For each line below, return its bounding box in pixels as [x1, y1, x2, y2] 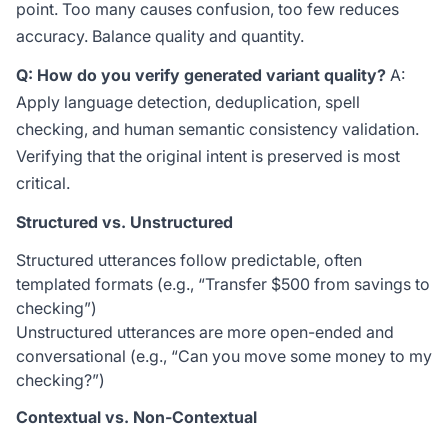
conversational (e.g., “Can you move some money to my [16, 346, 432, 366]
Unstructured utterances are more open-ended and [16, 322, 394, 342]
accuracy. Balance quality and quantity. [16, 26, 304, 46]
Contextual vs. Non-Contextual [16, 407, 257, 427]
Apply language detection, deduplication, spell [16, 92, 360, 112]
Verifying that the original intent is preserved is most [16, 146, 400, 166]
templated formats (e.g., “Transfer [16, 274, 271, 294]
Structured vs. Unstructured [16, 212, 233, 232]
